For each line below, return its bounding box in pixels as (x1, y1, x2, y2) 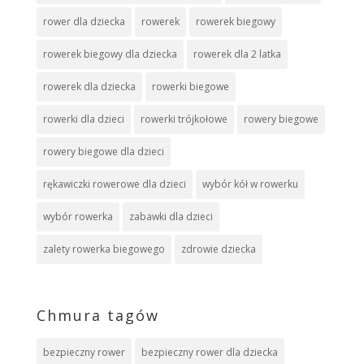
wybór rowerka (42, 210, 113, 224)
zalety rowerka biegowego (42, 242, 165, 257)
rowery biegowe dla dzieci (42, 145, 164, 159)
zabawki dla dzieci (128, 210, 213, 224)
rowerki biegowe (151, 80, 229, 94)
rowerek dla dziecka (42, 80, 136, 94)
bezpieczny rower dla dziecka (141, 345, 278, 360)
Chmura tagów (36, 305, 159, 326)
